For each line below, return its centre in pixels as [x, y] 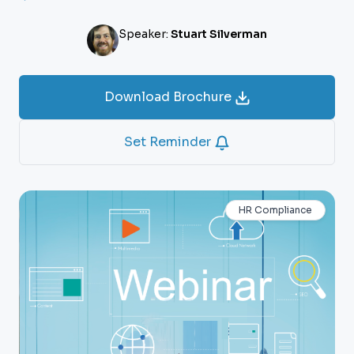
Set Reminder [169, 142]
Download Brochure [169, 97]
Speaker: [145, 34]
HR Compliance [275, 210]
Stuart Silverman [219, 34]
